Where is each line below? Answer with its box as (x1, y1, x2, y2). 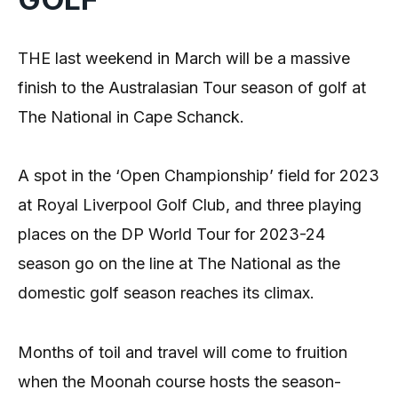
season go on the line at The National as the (18, 254, 340, 274)
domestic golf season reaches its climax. (18, 283, 314, 303)
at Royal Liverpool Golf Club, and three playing (18, 195, 362, 215)
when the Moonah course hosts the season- (18, 371, 341, 391)
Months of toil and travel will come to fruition (18, 342, 347, 362)
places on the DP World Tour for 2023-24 (18, 225, 325, 244)
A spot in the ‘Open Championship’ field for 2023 (18, 166, 379, 186)
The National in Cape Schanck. (18, 107, 244, 126)
